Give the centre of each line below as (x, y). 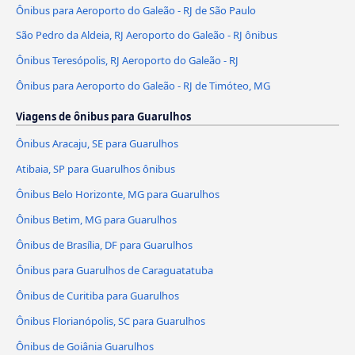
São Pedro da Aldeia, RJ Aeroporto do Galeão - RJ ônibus (147, 35)
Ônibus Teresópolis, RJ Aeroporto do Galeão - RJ (127, 61)
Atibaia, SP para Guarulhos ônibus (95, 169)
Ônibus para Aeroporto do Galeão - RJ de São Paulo (136, 10)
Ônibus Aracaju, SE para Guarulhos (97, 144)
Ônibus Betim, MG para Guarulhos (96, 220)
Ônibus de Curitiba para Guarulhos (97, 296)
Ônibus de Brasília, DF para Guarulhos (104, 245)
